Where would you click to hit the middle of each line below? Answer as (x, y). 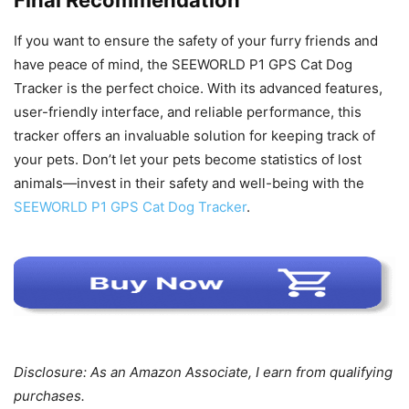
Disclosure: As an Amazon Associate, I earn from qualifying (203, 372)
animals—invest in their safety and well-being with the (189, 183)
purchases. (49, 395)
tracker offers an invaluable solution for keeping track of (194, 135)
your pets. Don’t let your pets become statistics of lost (188, 159)
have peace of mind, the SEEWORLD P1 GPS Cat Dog (183, 64)
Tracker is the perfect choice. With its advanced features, (198, 88)
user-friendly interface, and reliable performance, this (188, 111)
